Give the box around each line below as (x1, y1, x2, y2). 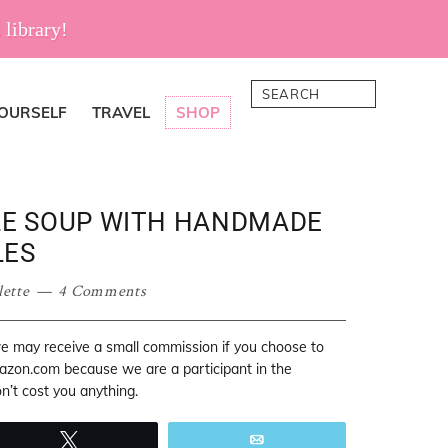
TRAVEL (92, 103, 150, 122)
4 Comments (57, 281, 147, 302)
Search (250, 80, 309, 103)
